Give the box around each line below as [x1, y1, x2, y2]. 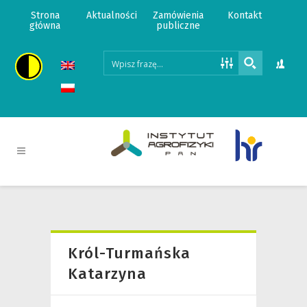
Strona [30, 10, 60, 21]
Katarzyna [68, 265, 147, 283]
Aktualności [86, 10, 137, 21]
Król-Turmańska [68, 244, 191, 262]
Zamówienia [153, 10, 204, 21]
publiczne [156, 20, 201, 32]
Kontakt [228, 10, 262, 21]
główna [29, 20, 61, 32]
